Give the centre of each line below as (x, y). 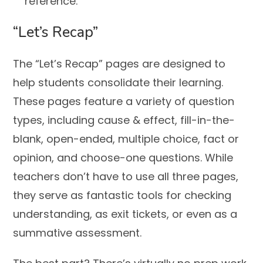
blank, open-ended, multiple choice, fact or (126, 139)
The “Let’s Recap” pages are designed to (119, 64)
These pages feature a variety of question (124, 102)
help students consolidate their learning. (118, 83)
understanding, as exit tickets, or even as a (125, 214)
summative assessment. (77, 233)
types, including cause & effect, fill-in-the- (124, 120)
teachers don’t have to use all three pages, (126, 177)
